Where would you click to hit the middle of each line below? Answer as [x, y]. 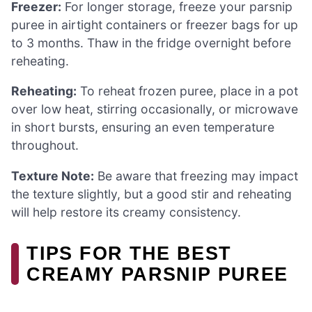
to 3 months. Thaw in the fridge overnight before [151, 42]
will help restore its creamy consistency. [126, 212]
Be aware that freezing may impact [196, 176]
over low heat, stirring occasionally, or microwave [155, 109]
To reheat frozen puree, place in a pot [187, 91]
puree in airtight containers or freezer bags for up [155, 24]
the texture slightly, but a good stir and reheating [151, 194]
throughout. [45, 146]
